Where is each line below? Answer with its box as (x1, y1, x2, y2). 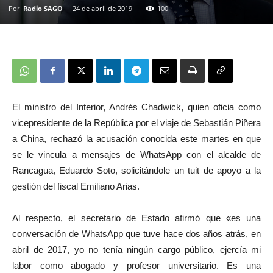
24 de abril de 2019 (73, 3, 132, 13)
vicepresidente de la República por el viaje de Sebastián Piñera (12, 117, 261, 128)
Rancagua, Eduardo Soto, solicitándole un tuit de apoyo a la (12, 165, 261, 175)
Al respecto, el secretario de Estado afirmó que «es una (12, 212, 261, 223)
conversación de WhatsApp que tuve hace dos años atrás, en (12, 228, 261, 239)
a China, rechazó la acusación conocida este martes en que (12, 133, 261, 144)
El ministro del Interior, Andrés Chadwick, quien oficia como (12, 101, 261, 112)
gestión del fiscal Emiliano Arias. (12, 180, 140, 191)
